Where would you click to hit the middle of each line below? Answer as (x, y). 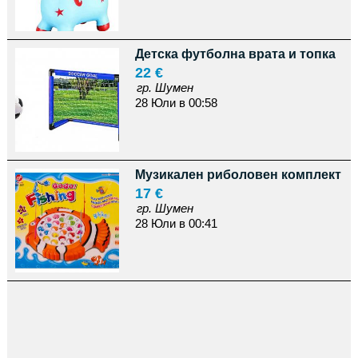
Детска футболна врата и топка (235, 54)
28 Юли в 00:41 (176, 223)
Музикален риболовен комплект (238, 175)
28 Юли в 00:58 (176, 103)
